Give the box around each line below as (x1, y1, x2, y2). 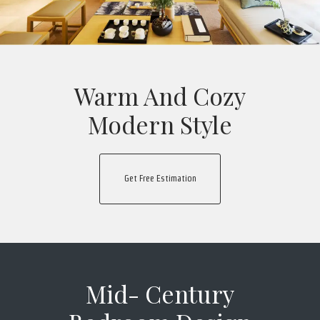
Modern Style (88, 109, 232, 141)
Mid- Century (86, 278, 234, 310)
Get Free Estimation (124, 173, 196, 184)
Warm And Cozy (74, 80, 246, 112)
